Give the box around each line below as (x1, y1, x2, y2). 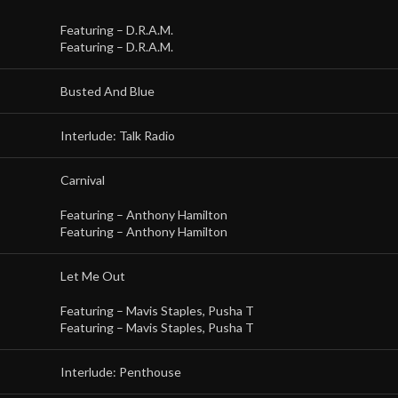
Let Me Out (60, 268, 125, 283)
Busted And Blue (60, 84, 155, 99)
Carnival (60, 172, 105, 187)
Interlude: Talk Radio (60, 128, 175, 143)
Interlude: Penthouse (60, 364, 181, 379)
